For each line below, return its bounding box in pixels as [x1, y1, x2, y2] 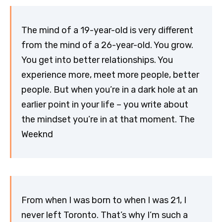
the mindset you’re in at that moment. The [21, 113, 195, 125]
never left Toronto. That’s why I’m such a [21, 209, 188, 221]
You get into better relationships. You [21, 54, 173, 65]
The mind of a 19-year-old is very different [21, 24, 193, 36]
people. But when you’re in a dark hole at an [21, 84, 198, 95]
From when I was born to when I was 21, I [21, 194, 186, 206]
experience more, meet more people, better [21, 69, 199, 80]
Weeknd [21, 128, 53, 140]
